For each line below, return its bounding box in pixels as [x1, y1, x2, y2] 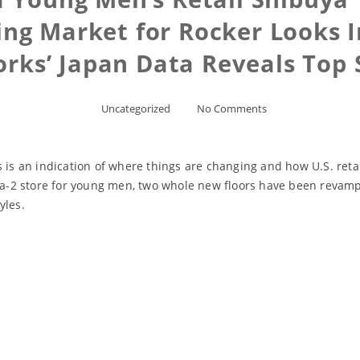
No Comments [197, 101, 267, 116]
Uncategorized [101, 101, 170, 116]
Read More [149, 255, 211, 271]
